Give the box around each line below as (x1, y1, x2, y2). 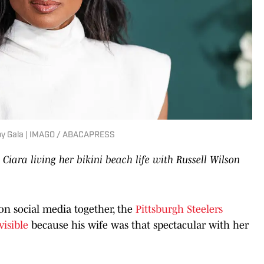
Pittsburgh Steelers (136, 203, 223, 215)
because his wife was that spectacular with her (28, 219, 249, 231)
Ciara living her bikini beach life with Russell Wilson (3, 153, 240, 166)
